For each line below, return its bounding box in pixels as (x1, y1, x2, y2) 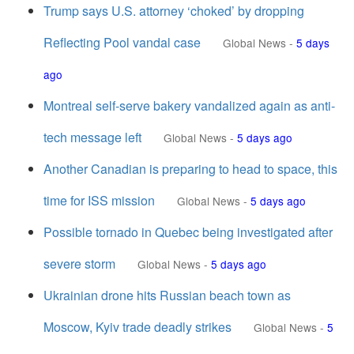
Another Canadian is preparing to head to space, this (43, 160, 337, 178)
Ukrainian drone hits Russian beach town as (43, 286, 291, 304)
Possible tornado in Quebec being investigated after (43, 223, 333, 241)
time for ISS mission (43, 191, 155, 209)
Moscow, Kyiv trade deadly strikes (43, 318, 232, 336)
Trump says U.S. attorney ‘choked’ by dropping (43, 2, 304, 20)
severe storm (43, 254, 115, 273)
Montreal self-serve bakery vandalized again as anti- (43, 96, 335, 115)
